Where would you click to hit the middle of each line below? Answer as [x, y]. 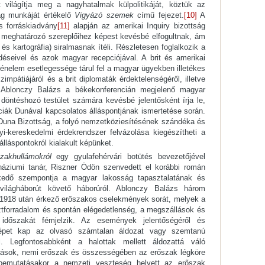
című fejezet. [159, 15]
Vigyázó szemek [104, 15]
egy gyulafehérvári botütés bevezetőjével [128, 157]
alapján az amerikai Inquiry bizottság [137, 26]
